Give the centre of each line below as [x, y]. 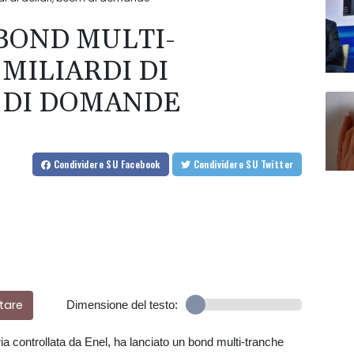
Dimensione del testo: [122, 305]
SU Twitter [277, 164]
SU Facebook [133, 164]
